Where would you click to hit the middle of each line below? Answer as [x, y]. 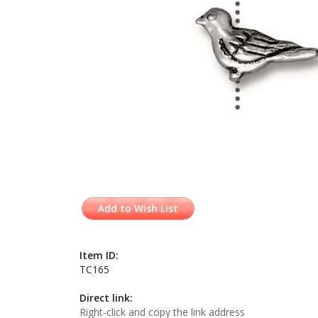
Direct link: [106, 298]
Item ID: [99, 255]
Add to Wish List [138, 208]
